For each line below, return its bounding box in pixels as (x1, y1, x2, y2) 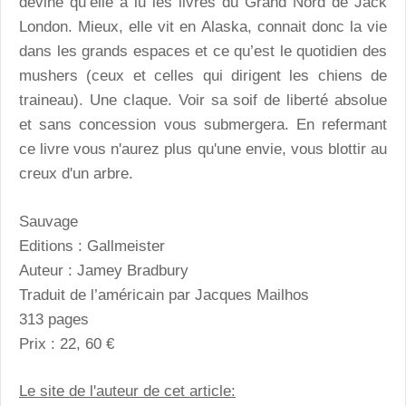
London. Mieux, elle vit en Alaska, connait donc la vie (19, 18, 387, 36)
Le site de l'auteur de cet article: (19, 382, 236, 401)
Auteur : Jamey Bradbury (19, 261, 188, 279)
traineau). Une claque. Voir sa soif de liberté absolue (19, 92, 387, 110)
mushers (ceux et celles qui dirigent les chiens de (19, 67, 387, 85)
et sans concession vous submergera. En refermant (19, 116, 387, 134)
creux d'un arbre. (19, 165, 133, 183)
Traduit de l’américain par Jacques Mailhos (19, 285, 309, 304)
